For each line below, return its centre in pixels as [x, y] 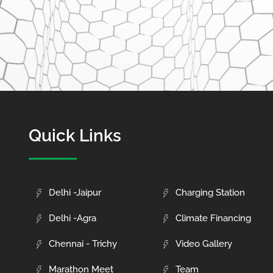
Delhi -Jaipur [75, 193]
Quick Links [75, 136]
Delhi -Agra [72, 218]
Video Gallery [204, 244]
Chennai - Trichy [83, 244]
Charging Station [210, 193]
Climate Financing [213, 218]
